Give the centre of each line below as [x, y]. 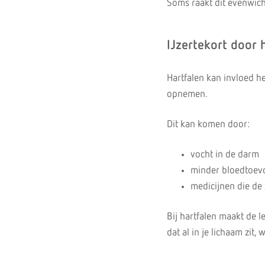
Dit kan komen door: [208, 125]
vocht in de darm [225, 155]
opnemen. [187, 94]
